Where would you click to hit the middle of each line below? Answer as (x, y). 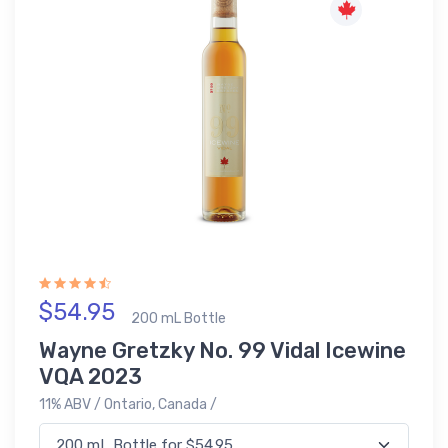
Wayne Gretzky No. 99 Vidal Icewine (222, 351)
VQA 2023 (90, 377)
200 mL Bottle (178, 318)
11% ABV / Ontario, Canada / (128, 405)
